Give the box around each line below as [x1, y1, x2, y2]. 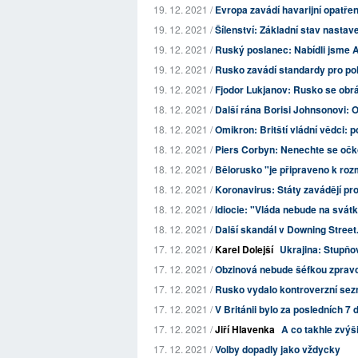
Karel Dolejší [215, 242, 273, 257]
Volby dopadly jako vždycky [215, 342, 340, 356]
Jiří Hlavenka [215, 322, 275, 336]
